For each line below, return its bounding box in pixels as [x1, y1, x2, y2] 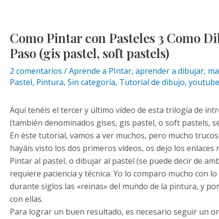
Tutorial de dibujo [119, 77, 185, 88]
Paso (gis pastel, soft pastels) [10, 44, 169, 62]
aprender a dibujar [135, 66, 204, 76]
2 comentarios [10, 66, 62, 76]
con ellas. [10, 194, 43, 204]
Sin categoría [67, 77, 115, 88]
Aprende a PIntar [69, 66, 131, 76]
